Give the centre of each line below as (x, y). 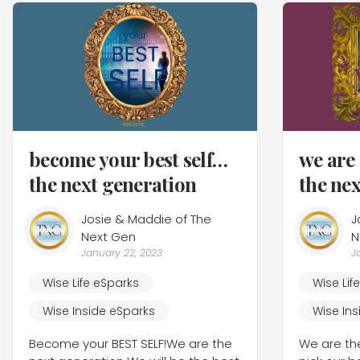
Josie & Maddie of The (146, 219)
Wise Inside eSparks (99, 311)
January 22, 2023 (122, 252)
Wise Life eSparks (91, 282)
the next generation (113, 184)
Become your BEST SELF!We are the (131, 343)
